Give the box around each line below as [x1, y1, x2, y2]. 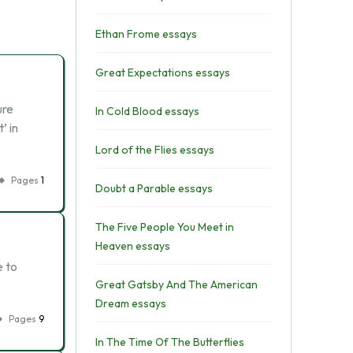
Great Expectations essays [95, 65, 230, 80]
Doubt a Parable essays [95, 181, 213, 195]
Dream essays [95, 296, 166, 310]
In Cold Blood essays [95, 104, 199, 118]
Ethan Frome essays [95, 27, 197, 41]
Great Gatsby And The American [95, 277, 258, 292]
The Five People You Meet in [95, 220, 234, 234]
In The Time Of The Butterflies [95, 335, 244, 349]
